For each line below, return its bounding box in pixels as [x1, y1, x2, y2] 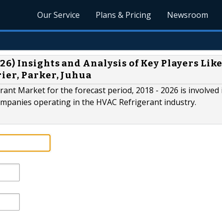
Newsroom [167, 9, 209, 20]
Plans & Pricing [96, 9, 152, 20]
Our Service [37, 9, 80, 20]
